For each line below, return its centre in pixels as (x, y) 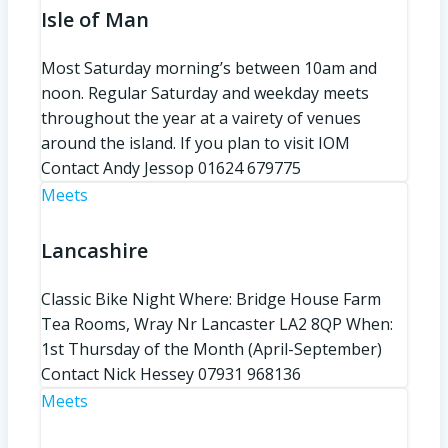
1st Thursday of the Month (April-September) (211, 348)
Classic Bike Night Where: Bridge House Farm (211, 298)
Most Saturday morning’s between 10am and (209, 68)
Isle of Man (95, 19)
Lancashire (94, 250)
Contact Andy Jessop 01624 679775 (171, 168)
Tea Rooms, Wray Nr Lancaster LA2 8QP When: (217, 323)
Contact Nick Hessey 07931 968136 (171, 373)
